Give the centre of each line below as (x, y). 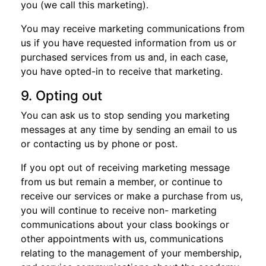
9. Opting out (61, 95)
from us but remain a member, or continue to (122, 182)
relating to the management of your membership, (131, 253)
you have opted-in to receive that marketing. (122, 71)
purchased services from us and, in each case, (124, 57)
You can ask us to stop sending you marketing (125, 115)
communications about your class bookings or (125, 224)
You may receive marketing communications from (133, 28)
